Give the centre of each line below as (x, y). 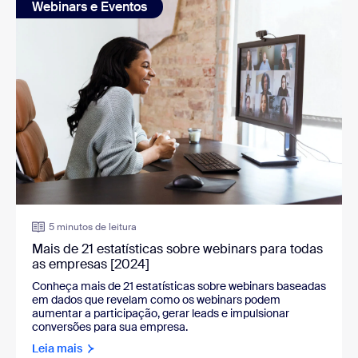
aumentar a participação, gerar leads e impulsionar (161, 313)
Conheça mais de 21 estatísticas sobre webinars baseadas (179, 286)
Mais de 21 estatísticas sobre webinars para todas (177, 249)
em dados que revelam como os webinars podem (156, 299)
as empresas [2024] (91, 264)
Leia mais (57, 348)
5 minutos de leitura (93, 227)
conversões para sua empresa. (110, 326)
